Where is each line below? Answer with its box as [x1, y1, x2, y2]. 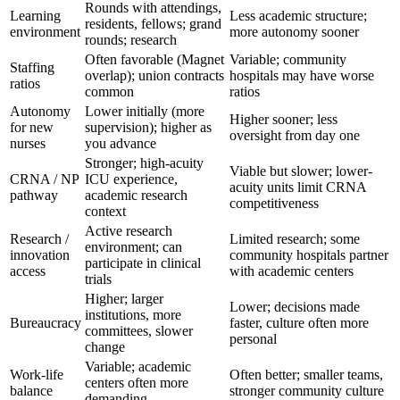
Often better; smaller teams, [229, 366, 383, 382]
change [85, 338, 125, 354]
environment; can [85, 238, 182, 254]
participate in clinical [85, 254, 201, 271]
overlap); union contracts [85, 67, 224, 83]
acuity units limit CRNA [229, 179, 366, 195]
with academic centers [229, 262, 354, 279]
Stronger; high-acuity [85, 154, 204, 171]
